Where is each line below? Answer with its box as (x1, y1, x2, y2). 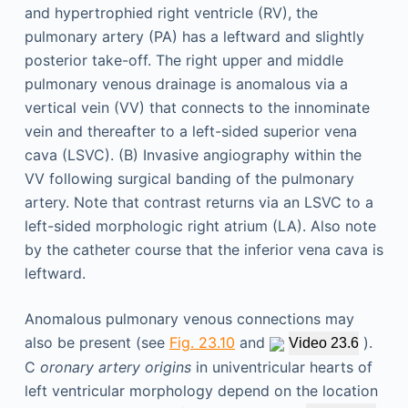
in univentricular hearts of (190, 358, 372, 376)
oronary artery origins (39, 358, 191, 376)
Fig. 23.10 (168, 333, 235, 352)
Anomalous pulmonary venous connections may (24, 310, 354, 328)
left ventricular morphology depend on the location (24, 382, 378, 400)
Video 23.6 (288, 335, 359, 351)
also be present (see (24, 333, 169, 352)
